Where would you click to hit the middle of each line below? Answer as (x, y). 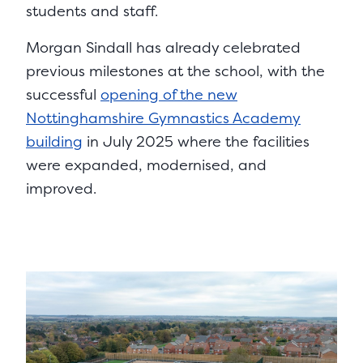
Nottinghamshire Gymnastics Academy (163, 118)
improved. (61, 189)
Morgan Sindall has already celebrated (163, 48)
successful (63, 95)
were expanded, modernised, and (146, 165)
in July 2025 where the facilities (196, 142)
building (54, 142)
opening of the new (169, 95)
